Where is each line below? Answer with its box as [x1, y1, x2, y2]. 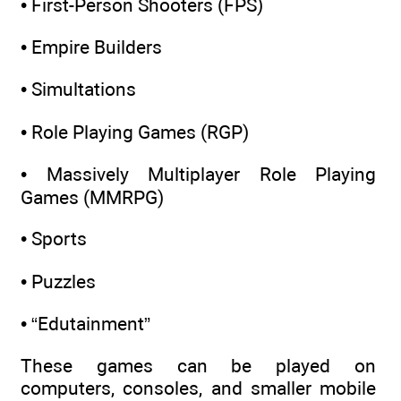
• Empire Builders [21, 35, 162, 58]
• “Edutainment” [21, 311, 150, 335]
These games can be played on [21, 354, 376, 378]
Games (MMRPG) [21, 185, 164, 209]
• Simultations [21, 78, 136, 101]
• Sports [21, 227, 87, 251]
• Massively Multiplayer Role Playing [21, 162, 376, 185]
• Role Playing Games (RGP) [21, 120, 249, 143]
